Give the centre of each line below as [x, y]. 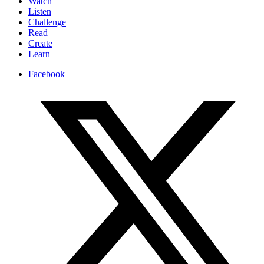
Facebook [47, 74]
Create [40, 44]
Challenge [47, 22]
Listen [40, 12]
